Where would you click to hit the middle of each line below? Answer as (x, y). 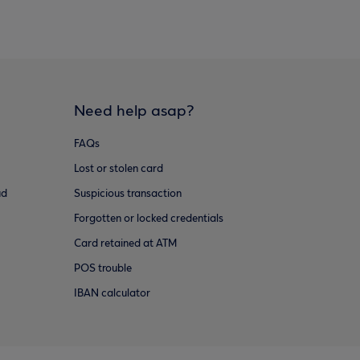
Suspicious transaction (127, 194)
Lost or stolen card (118, 169)
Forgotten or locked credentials (148, 219)
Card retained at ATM (125, 244)
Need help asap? (134, 112)
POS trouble (102, 269)
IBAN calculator (112, 294)
